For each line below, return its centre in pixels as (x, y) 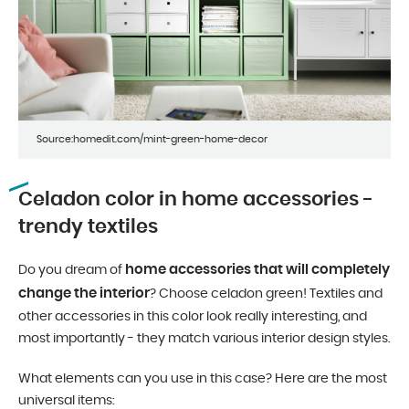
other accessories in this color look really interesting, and (193, 317)
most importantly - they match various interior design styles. (204, 339)
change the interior (84, 294)
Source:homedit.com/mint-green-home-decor (152, 140)
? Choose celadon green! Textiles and (266, 294)
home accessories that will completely (257, 270)
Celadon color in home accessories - (196, 200)
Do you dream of (72, 271)
